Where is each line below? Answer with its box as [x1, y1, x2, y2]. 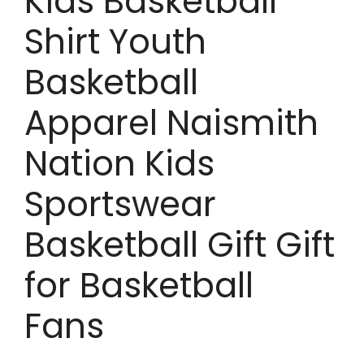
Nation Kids [24, 140, 214, 188]
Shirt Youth [24, 18, 206, 67]
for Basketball [24, 262, 253, 310]
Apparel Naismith [24, 99, 318, 148]
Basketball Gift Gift [24, 221, 335, 270]
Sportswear [24, 180, 216, 229]
